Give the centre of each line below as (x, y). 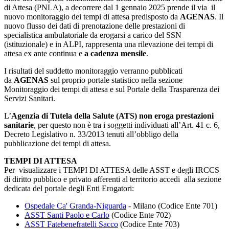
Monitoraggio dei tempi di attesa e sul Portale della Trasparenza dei (112, 89)
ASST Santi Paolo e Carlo (67, 215)
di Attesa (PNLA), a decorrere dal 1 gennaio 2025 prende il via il (110, 8)
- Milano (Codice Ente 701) (172, 206)
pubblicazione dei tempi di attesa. (58, 144)
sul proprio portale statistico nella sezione (116, 80)
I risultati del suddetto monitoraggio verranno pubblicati (93, 71)
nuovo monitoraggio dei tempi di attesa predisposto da (92, 17)
